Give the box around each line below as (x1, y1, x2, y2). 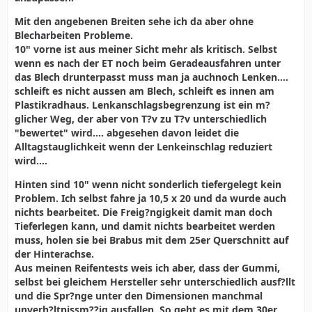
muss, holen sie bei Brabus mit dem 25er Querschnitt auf (15, 233, 288, 247)
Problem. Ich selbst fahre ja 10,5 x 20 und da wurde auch (15, 192, 286, 205)
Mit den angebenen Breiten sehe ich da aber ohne (15, 15, 253, 28)
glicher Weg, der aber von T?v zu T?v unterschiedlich (15, 112, 267, 125)
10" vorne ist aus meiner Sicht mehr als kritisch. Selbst (15, 42, 277, 56)
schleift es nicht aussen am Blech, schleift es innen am (15, 84, 274, 97)
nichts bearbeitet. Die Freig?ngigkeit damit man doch (15, 205, 272, 219)
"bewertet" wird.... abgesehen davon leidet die (15, 126, 239, 139)
